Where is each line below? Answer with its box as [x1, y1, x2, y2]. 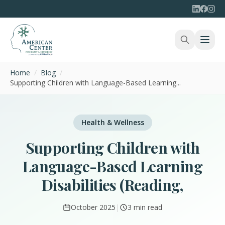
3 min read [128, 202, 162, 212]
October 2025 [71, 202, 116, 212]
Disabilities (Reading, [42, 175, 183, 195]
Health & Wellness [81, 118, 144, 127]
